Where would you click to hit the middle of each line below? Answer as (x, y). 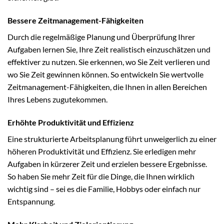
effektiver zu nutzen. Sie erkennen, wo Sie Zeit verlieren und (109, 62)
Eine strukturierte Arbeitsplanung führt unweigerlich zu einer (112, 139)
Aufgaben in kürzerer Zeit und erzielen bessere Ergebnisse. (107, 164)
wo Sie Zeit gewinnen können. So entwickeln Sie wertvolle (105, 74)
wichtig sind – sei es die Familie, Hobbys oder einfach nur (104, 189)
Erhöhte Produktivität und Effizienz (71, 122)
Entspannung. (31, 201)
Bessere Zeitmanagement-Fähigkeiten (75, 20)
